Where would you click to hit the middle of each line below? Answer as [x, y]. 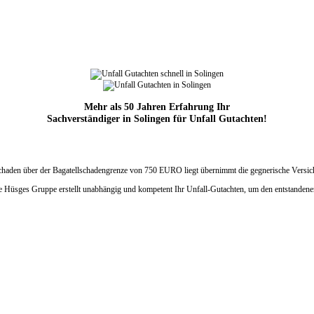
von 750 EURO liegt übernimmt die [190, 171]
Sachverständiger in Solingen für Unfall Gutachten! [157, 119]
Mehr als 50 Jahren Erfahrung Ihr [157, 107]
